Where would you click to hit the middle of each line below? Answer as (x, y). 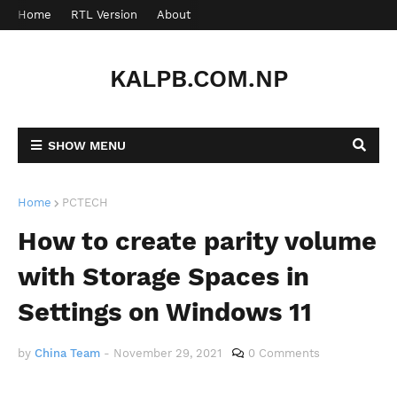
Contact (232, 15)
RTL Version (104, 15)
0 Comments (284, 353)
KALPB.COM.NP (198, 79)
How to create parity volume (197, 241)
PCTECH (85, 202)
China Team (67, 353)
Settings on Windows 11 (165, 312)
